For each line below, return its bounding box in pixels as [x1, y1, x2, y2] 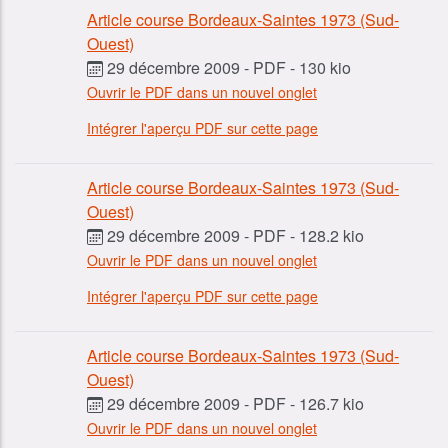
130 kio [299, 56, 351, 80]
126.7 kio [299, 392, 364, 416]
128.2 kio [299, 224, 364, 248]
